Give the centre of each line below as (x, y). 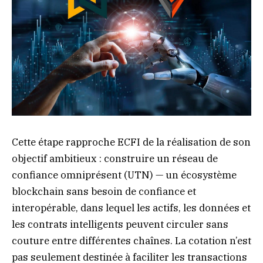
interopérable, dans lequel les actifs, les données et (131, 208)
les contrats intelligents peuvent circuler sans (120, 225)
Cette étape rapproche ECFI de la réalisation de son (131, 142)
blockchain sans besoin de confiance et (104, 192)
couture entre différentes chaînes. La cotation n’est (131, 241)
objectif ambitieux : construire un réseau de (115, 159)
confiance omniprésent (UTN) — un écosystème (124, 175)
